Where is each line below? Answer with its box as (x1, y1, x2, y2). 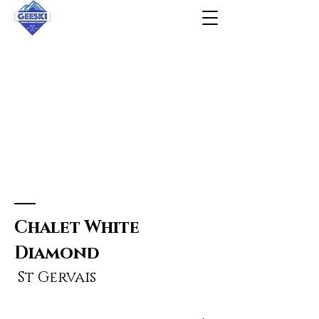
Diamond (14, 242, 99, 265)
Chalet (14, 216, 85, 239)
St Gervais (14, 268, 96, 288)
